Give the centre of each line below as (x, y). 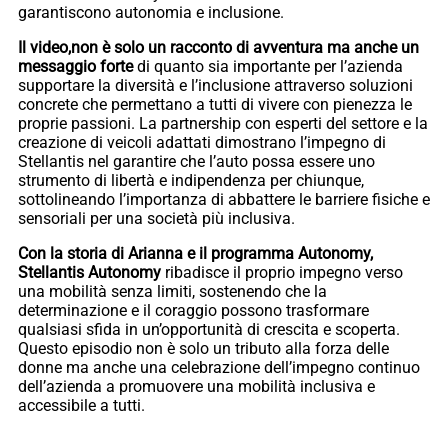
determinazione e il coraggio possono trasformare (193, 311)
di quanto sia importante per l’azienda (268, 67)
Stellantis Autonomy (89, 273)
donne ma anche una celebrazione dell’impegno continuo (219, 368)
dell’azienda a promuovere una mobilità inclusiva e (196, 387)
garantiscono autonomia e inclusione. (151, 13)
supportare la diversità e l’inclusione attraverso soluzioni (215, 86)
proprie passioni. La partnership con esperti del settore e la (223, 124)
